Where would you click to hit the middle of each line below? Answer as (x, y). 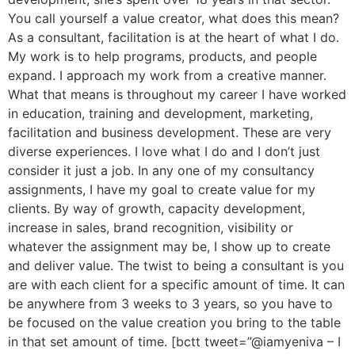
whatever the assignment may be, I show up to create (169, 247)
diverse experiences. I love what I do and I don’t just (164, 152)
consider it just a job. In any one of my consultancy (161, 171)
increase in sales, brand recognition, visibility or (151, 228)
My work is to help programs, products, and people (162, 57)
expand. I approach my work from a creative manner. (167, 76)
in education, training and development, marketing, (160, 114)
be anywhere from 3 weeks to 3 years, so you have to (170, 304)
